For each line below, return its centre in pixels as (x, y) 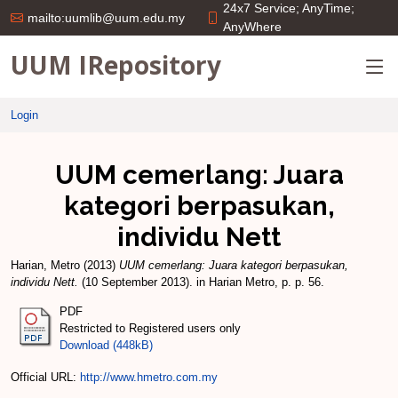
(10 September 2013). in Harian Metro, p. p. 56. (201, 282)
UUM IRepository (116, 64)
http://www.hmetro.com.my (149, 377)
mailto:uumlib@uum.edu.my (106, 18)
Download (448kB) (106, 345)
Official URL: (45, 377)
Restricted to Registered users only (150, 328)
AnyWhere (252, 27)
